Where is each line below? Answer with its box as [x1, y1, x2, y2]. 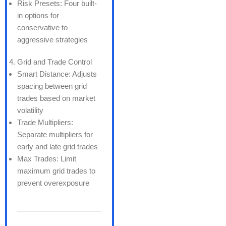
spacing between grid [17, 81, 87, 90]
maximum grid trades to [17, 166, 95, 175]
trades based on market [17, 93, 95, 102]
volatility [17, 105, 43, 115]
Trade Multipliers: [17, 118, 73, 127]
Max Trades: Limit [17, 154, 76, 163]
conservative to [17, 23, 68, 32]
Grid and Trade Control [17, 57, 92, 66]
